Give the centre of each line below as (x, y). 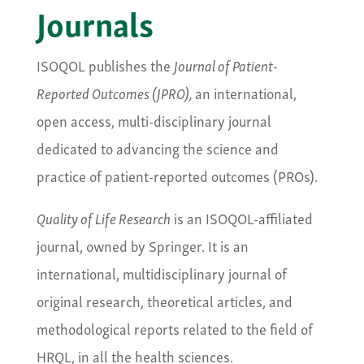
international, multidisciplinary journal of (161, 273)
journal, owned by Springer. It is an (142, 245)
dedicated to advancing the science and (157, 148)
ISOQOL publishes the (105, 65)
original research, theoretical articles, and (164, 301)
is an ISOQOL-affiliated (241, 218)
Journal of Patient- (225, 65)
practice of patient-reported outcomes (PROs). (177, 175)
